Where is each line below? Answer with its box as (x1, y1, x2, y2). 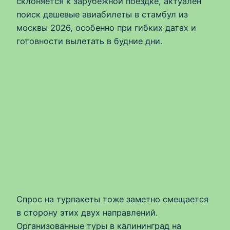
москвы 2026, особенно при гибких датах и (16, 22, 196, 33)
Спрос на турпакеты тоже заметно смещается (16, 194, 208, 205)
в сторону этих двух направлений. (16, 207, 158, 218)
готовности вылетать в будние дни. (16, 35, 162, 46)
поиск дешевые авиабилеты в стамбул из (16, 9, 188, 20)
